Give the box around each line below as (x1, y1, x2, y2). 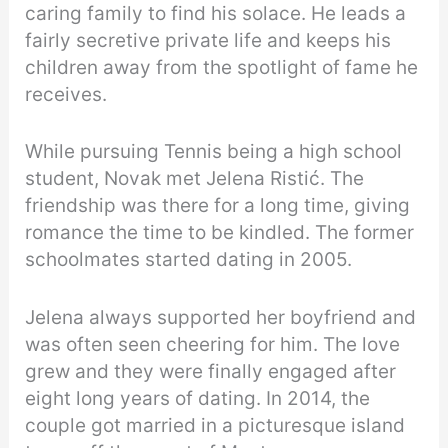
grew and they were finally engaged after (25, 359, 397, 383)
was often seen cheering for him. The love (25, 332, 401, 356)
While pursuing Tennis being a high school (25, 140, 403, 164)
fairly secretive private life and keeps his (25, 28, 392, 52)
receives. (25, 82, 108, 106)
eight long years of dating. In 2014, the (25, 386, 371, 410)
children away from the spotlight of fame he (25, 55, 419, 79)
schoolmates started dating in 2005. (25, 248, 353, 272)
